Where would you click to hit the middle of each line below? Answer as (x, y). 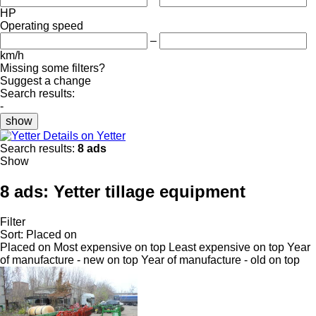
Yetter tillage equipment (150, 191)
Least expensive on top (226, 247)
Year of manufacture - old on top (220, 260)
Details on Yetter (84, 135)
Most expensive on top (110, 247)
